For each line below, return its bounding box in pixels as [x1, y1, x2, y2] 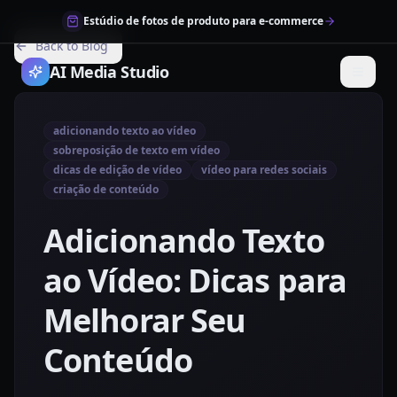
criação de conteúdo [53, 182, 159, 197]
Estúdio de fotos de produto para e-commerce [82, 13, 323, 28]
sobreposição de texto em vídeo [53, 143, 220, 158]
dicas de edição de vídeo [53, 162, 182, 177]
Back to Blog [35, 37, 108, 54]
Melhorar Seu [43, 299, 246, 342]
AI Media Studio [50, 61, 169, 82]
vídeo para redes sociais [201, 162, 327, 177]
